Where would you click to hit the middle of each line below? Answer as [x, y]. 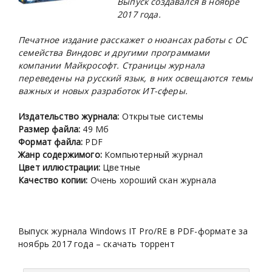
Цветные [122, 168]
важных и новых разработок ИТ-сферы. [103, 91]
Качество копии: [53, 180]
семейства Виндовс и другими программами [114, 53]
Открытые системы [163, 117]
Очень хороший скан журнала [152, 180]
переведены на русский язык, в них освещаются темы [136, 78]
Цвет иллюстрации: [61, 168]
